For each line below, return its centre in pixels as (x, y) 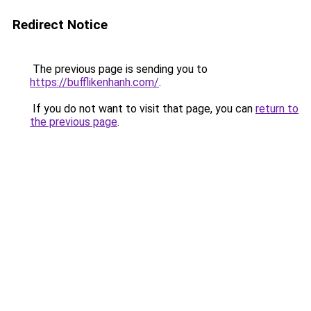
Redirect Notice (60, 25)
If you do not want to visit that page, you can (143, 109)
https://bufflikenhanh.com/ (94, 82)
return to (277, 109)
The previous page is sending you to (119, 69)
